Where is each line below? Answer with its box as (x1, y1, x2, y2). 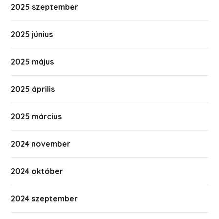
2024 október (11, 166, 64, 176)
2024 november (11, 139, 71, 149)
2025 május (11, 57, 54, 66)
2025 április (11, 84, 55, 94)
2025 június (11, 29, 53, 39)
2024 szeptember (11, 194, 78, 203)
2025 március (11, 111, 62, 121)
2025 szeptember (11, 2, 79, 12)
